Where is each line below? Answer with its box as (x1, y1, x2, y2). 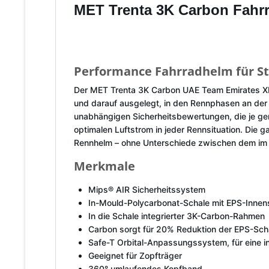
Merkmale (74, 158, 135, 174)
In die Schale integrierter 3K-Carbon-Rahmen (88, 211, 265, 221)
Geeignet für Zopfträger (88, 250, 182, 261)
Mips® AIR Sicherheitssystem (88, 184, 205, 195)
